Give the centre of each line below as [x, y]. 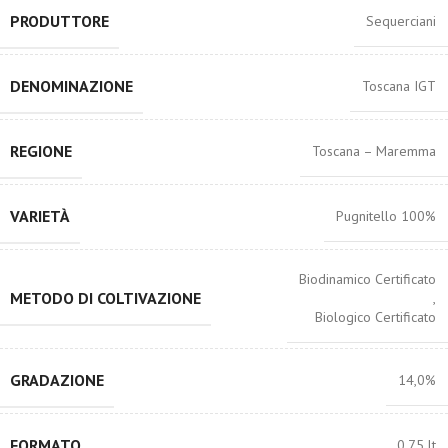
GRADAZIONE [57, 380]
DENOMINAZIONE [71, 86]
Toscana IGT [399, 86]
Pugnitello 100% [386, 216]
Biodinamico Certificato [367, 279]
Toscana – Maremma [374, 151]
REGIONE [41, 151]
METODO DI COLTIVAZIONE [105, 298]
